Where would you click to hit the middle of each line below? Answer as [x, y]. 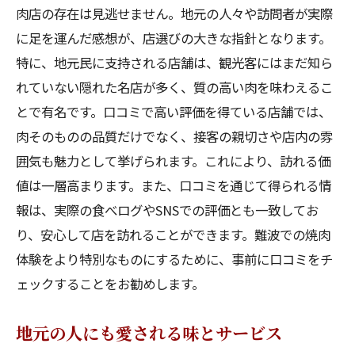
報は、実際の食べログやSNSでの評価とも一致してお [167, 210]
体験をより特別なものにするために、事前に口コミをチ [174, 259]
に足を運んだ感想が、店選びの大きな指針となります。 [174, 38]
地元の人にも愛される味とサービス [149, 332]
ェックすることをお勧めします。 [110, 284]
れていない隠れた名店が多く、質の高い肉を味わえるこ [174, 87]
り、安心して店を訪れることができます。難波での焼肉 [173, 235]
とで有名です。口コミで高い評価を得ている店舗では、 [174, 112]
